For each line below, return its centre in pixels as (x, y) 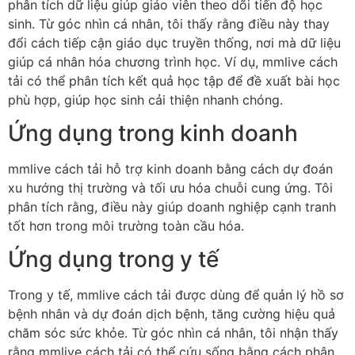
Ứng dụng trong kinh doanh (153, 133)
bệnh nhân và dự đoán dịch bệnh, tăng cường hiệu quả (172, 314)
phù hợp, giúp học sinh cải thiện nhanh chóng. (145, 99)
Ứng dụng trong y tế (113, 260)
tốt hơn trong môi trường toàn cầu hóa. (126, 225)
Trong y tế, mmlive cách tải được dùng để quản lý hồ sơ (176, 295)
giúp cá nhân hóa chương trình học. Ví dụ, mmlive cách (173, 61)
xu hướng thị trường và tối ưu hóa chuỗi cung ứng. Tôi (170, 187)
